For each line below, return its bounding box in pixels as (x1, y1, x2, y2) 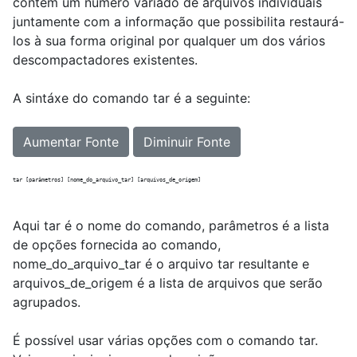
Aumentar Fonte (23, 134, 119, 150)
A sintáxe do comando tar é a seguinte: (13, 90, 250, 106)
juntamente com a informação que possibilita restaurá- (13, 14, 344, 29)
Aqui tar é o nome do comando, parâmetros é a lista (13, 218, 329, 233)
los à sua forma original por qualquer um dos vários (13, 33, 325, 49)
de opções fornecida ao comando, (13, 237, 221, 253)
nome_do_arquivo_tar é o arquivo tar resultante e (13, 256, 309, 272)
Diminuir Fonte (143, 134, 230, 150)
